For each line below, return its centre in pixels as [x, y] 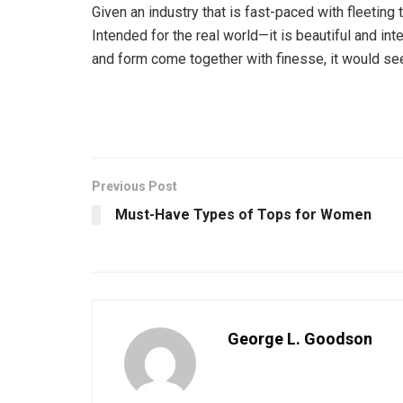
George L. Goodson [300, 339]
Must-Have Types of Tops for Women [243, 215]
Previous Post [134, 187]
